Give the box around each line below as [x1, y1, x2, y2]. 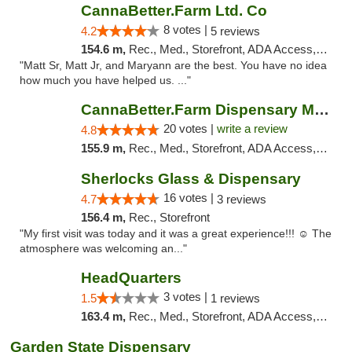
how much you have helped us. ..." [20, 75, 191, 86]
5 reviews [210, 24, 260, 38]
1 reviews [210, 291, 260, 305]
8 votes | [163, 23, 211, 36]
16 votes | [163, 191, 217, 204]
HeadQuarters [80, 269, 181, 286]
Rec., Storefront [128, 211, 210, 224]
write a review [216, 122, 288, 135]
